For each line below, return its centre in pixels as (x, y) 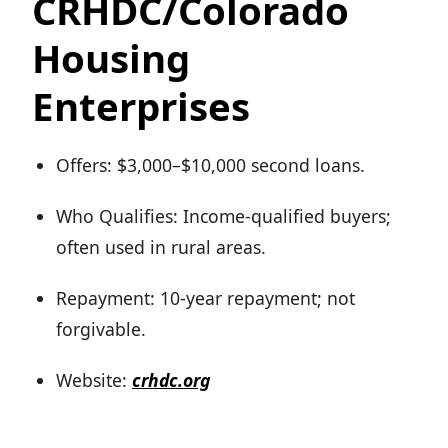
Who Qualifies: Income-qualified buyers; (223, 216)
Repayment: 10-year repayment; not (205, 298)
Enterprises (141, 106)
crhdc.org (171, 380)
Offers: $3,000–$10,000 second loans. (210, 165)
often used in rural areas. (161, 247)
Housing (111, 58)
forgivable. (101, 329)
